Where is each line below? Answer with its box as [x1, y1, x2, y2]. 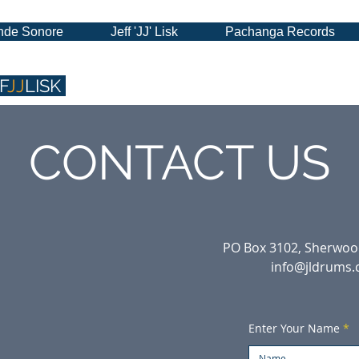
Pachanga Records [225, 25, 335, 38]
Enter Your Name [248, 320, 340, 336]
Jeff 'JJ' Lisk [111, 25, 178, 38]
